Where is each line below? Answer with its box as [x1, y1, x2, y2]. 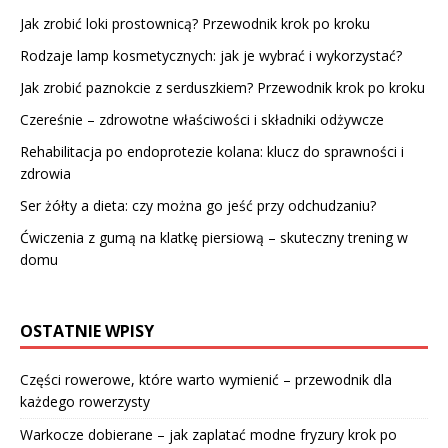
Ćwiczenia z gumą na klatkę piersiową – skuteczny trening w [20, 227, 408, 247]
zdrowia [20, 163, 71, 183]
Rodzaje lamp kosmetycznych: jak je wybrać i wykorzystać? [20, 45, 402, 65]
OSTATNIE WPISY [20, 319, 154, 342]
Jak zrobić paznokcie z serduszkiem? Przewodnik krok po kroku [20, 77, 425, 97]
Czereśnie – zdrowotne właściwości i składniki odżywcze [20, 109, 384, 129]
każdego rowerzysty [20, 391, 150, 411]
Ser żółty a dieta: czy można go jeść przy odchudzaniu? [20, 195, 376, 215]
